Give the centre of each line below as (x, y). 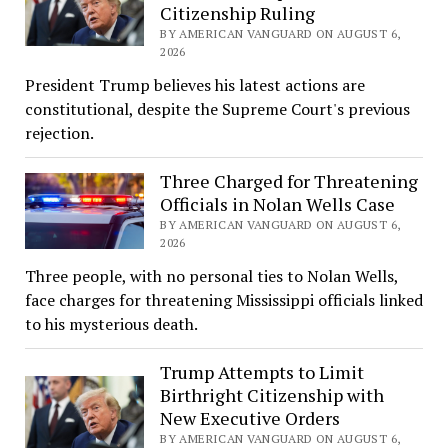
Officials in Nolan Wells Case (278, 203)
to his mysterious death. (111, 323)
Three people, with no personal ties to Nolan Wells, (211, 275)
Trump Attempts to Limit (262, 371)
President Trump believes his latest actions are (194, 84)
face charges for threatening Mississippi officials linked (223, 299)
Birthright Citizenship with (272, 394)
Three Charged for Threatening (289, 180)
